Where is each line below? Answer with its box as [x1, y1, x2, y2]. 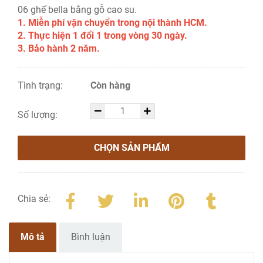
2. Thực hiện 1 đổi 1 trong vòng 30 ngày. [18, 30, 187, 42]
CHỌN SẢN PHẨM [93, 142, 170, 154]
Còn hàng [90, 80, 131, 92]
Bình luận [71, 231, 110, 243]
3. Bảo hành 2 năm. [18, 43, 100, 55]
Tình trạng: [18, 80, 65, 92]
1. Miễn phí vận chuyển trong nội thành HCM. [18, 17, 207, 29]
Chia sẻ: [18, 193, 50, 205]
